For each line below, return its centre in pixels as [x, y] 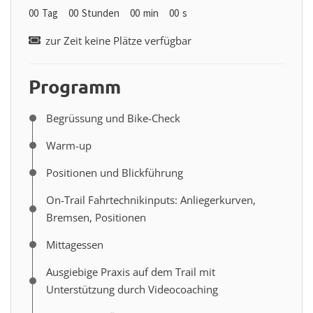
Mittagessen [75, 244]
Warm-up [69, 145]
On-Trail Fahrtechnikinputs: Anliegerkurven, [151, 199]
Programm [75, 86]
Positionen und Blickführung [115, 172]
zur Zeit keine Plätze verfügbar [117, 40]
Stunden [101, 13]
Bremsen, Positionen [96, 217]
